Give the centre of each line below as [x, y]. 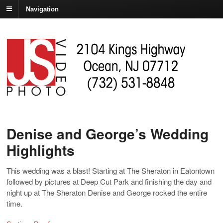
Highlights [41, 150]
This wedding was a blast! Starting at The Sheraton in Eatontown [111, 171]
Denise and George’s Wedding [108, 134]
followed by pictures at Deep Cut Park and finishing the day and [109, 182]
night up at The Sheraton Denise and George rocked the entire [107, 193]
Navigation [42, 9]
